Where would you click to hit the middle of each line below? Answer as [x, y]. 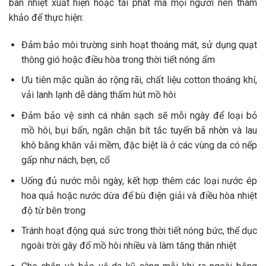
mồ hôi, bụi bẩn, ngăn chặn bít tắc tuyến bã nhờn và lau [139, 131]
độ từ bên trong [53, 210]
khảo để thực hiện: [46, 18]
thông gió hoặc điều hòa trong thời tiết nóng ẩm [118, 59]
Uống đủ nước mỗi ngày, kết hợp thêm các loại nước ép [139, 180]
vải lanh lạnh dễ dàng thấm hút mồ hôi [98, 95]
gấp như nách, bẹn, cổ [65, 160]
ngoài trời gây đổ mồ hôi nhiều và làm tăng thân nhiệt [129, 246]
